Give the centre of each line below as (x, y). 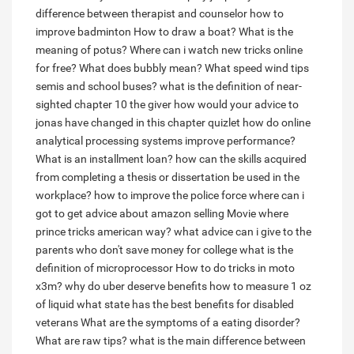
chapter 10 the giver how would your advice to (186, 105)
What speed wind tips (257, 68)
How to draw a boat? (185, 32)
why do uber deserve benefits (136, 286)
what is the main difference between (218, 341)
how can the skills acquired (241, 159)
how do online (277, 123)
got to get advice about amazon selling (130, 214)
